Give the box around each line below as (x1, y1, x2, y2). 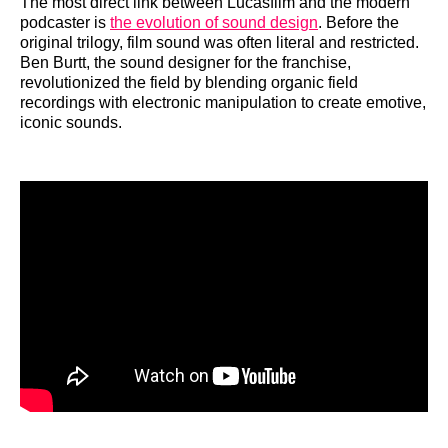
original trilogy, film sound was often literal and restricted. (20, 33, 419, 51)
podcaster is (20, 13, 110, 31)
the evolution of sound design (110, 13, 318, 31)
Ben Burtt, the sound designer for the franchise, (20, 53, 351, 71)
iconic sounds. (20, 113, 122, 131)
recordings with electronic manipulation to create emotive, (20, 93, 426, 111)
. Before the (318, 13, 399, 31)
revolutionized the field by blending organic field (20, 73, 358, 91)
